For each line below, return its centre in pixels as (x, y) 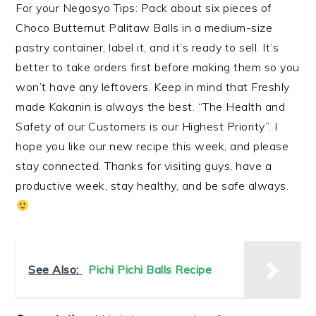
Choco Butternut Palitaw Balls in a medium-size (144, 28)
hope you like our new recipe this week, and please (152, 146)
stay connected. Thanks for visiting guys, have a (144, 166)
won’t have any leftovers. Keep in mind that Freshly (153, 87)
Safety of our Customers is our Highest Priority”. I (147, 127)
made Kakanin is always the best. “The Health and (151, 107)
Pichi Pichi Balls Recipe (150, 270)
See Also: (55, 270)
